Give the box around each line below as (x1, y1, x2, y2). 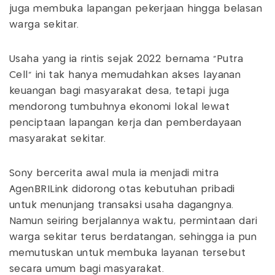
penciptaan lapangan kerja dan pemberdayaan (9, 118, 242, 128)
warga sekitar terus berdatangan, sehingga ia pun (9, 233, 257, 242)
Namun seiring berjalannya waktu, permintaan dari (9, 217, 258, 227)
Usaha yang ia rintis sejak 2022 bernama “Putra (9, 55, 244, 64)
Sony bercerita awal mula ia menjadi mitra (9, 169, 219, 179)
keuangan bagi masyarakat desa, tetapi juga (9, 87, 230, 96)
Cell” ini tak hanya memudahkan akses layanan (9, 71, 241, 80)
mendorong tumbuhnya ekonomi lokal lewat (9, 103, 230, 112)
